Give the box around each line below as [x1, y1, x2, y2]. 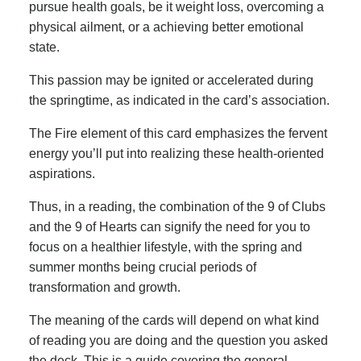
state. [29, 39, 60, 54]
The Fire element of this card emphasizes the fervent [29, 126, 327, 140]
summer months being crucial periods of [29, 259, 256, 274]
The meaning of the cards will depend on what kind [29, 313, 319, 327]
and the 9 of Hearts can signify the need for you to [29, 219, 310, 234]
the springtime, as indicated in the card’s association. [29, 93, 330, 107]
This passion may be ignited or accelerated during [29, 73, 313, 87]
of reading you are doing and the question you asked [29, 333, 328, 347]
